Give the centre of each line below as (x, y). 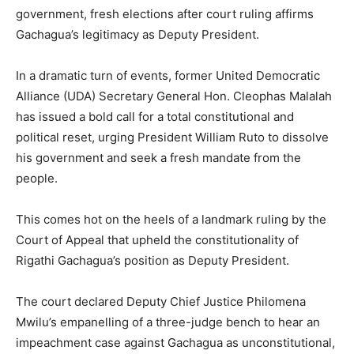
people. (37, 179)
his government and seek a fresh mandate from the (158, 158)
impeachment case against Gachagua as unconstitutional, (175, 343)
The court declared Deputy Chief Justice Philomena (161, 302)
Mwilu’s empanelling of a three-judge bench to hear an (168, 322)
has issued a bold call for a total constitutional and (155, 117)
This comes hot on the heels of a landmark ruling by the (171, 220)
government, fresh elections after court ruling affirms (165, 14)
